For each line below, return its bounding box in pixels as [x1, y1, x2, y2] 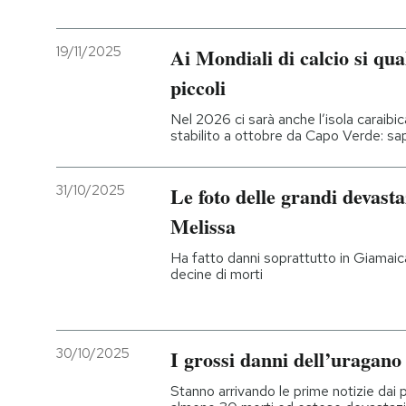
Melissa [170, 211, 236, 242]
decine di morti [170, 265, 263, 285]
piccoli [170, 72, 226, 102]
